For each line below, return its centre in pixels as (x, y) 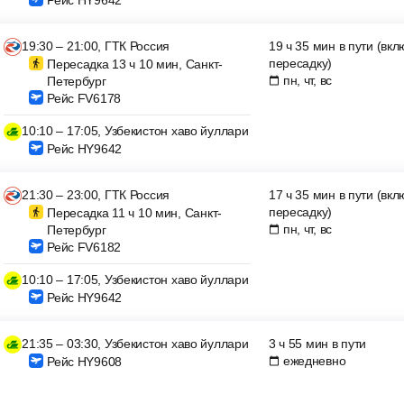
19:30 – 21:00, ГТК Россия (96, 46)
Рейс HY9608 (84, 362)
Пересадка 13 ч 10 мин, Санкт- (135, 64)
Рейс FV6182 (84, 247)
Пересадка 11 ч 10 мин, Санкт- (134, 213)
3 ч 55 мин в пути (317, 344)
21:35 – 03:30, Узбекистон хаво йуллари (135, 344)
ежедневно (314, 361)
